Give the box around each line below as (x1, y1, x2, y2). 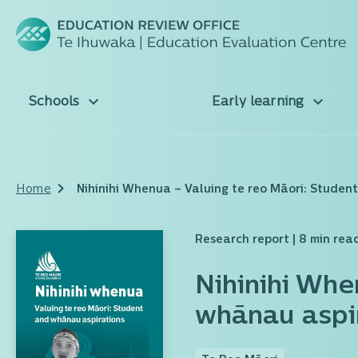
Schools (29, 96, 84, 109)
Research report (195, 234, 289, 246)
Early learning (211, 96, 308, 109)
